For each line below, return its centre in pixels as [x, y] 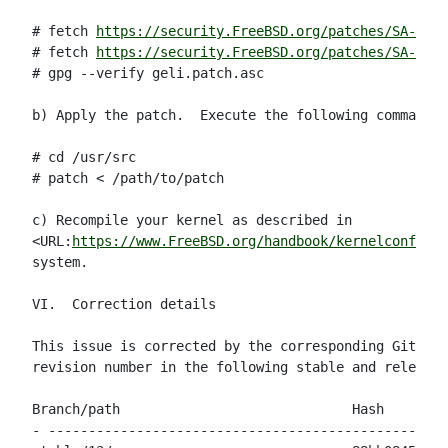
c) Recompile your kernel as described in [192, 220]
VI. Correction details [124, 304]
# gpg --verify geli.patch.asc [148, 73]
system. [60, 262]
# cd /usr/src [84, 157]
